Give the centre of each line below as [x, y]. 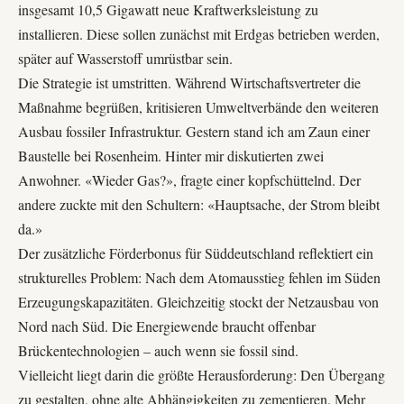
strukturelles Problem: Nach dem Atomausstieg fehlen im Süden [199, 277]
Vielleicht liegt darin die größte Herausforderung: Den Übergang [202, 374]
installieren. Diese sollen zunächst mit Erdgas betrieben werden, [199, 33]
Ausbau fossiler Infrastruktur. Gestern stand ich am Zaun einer [194, 131]
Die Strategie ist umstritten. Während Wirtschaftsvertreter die [189, 82]
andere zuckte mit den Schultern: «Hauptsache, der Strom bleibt [199, 204]
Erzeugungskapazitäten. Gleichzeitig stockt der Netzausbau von [198, 301]
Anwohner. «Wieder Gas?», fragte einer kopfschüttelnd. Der [189, 179]
